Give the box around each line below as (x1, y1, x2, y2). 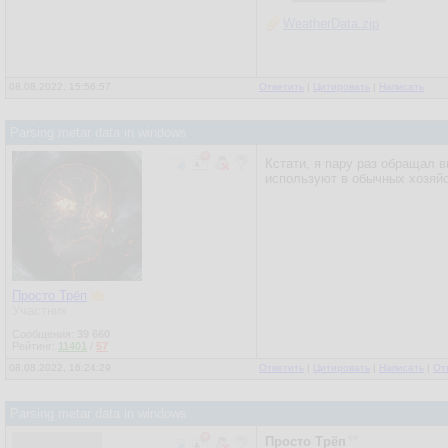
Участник (12, 303, 67, 318)
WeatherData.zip (283, 16, 379, 31)
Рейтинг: (12, 340, 58, 352)
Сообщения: (12, 328, 77, 340)
